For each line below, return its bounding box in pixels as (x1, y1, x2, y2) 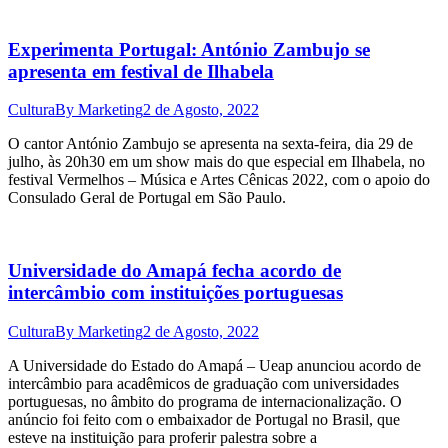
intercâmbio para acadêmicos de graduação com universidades (8, 374, 399, 392)
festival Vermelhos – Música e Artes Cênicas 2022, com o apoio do (8, 171, 430, 189)
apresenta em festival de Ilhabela (8, 60, 274, 82)
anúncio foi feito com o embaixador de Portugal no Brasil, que (8, 410, 400, 428)
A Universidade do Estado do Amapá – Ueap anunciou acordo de (8, 356, 421, 374)
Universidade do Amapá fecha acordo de (8, 260, 341, 282)
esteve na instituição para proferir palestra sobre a (8, 428, 317, 446)
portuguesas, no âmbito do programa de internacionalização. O (8, 392, 402, 410)
